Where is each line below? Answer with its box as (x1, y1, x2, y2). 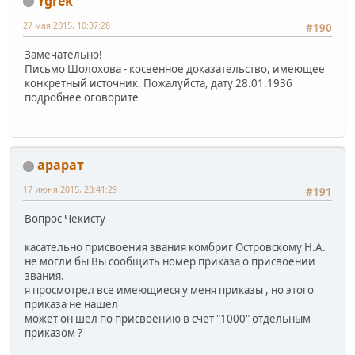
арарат (37, 156, 84, 174)
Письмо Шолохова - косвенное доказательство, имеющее (25, 61, 325, 76)
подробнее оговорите (25, 90, 141, 105)
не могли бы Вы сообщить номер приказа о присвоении (25, 254, 315, 269)
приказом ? (25, 326, 82, 341)
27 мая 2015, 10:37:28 (23, 18, 110, 31)
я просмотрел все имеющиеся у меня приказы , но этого (25, 283, 314, 298)
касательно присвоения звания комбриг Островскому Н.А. (25, 240, 326, 255)
